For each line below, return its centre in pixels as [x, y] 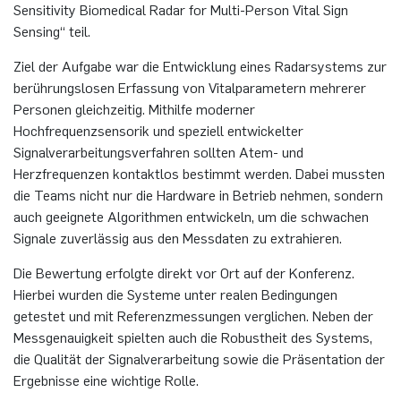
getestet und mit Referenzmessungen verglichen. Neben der [193, 316]
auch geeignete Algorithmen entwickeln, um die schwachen [191, 216]
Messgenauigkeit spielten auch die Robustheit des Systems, [193, 337]
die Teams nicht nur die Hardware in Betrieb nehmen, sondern [198, 195]
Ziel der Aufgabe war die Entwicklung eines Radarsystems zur [200, 66]
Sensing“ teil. [52, 31]
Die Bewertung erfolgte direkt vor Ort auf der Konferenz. [184, 273]
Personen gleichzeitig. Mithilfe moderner [134, 109]
